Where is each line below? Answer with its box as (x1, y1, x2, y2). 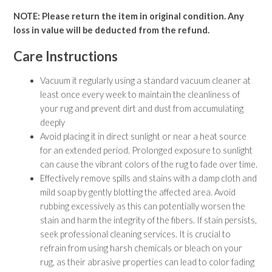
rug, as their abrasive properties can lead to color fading (40, 256, 255, 267)
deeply (40, 117, 66, 127)
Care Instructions (13, 47, 118, 64)
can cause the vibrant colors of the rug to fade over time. (40, 158, 258, 169)
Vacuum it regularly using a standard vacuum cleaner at (40, 75, 251, 86)
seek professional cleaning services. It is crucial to (40, 228, 231, 239)
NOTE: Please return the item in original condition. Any (13, 11, 245, 22)
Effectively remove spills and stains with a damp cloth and (40, 172, 257, 183)
